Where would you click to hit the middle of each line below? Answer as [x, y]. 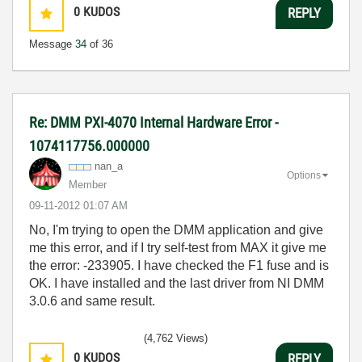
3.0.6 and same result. [92, 301]
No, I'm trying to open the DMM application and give [176, 230]
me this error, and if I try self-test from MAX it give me [178, 248]
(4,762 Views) [176, 338]
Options [304, 175]
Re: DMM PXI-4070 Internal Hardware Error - [154, 122]
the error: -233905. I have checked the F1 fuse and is [179, 265]
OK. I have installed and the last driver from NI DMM [177, 283]
